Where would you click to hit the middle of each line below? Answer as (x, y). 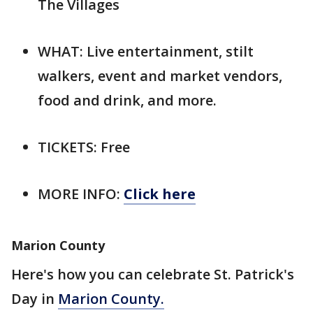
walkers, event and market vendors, (160, 75)
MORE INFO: (81, 194)
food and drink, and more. (127, 100)
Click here (160, 194)
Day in (35, 298)
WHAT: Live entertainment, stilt (146, 51)
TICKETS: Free (84, 147)
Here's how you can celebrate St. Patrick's (153, 274)
